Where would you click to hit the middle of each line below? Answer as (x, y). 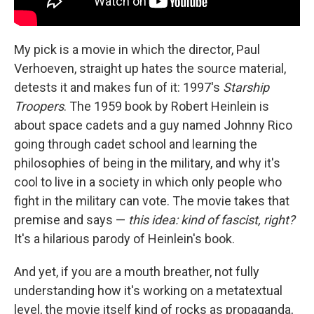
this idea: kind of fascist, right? (212, 220)
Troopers (39, 106)
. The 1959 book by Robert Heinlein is (166, 106)
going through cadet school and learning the (136, 144)
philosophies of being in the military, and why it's (147, 163)
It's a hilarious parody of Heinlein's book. (124, 239)
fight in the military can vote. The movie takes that (152, 201)
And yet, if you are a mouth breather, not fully (137, 272)
